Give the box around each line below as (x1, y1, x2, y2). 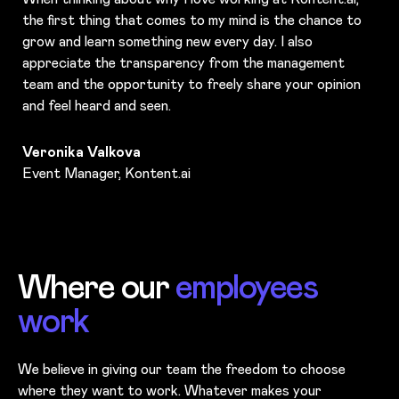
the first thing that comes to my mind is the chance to (22, 10, 362, 29)
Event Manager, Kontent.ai (22, 163, 191, 183)
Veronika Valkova (22, 142, 141, 161)
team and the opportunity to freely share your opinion (22, 74, 361, 94)
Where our (18, 264, 175, 309)
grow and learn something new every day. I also (22, 31, 313, 51)
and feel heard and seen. (22, 95, 171, 115)
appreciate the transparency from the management (22, 53, 345, 72)
